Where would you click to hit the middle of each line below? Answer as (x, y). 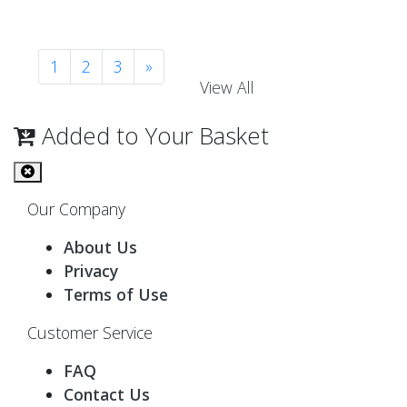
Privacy (91, 271)
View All (227, 87)
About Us (100, 248)
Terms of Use (116, 295)
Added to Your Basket (152, 135)
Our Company (76, 209)
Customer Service (90, 333)
